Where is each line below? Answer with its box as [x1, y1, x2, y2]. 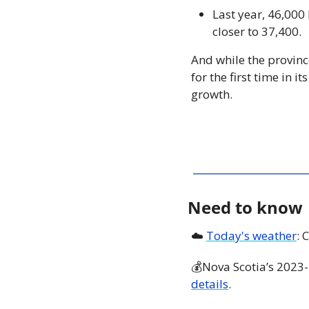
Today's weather [206, 227, 297, 243]
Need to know [188, 195, 303, 219]
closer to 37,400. [212, 23, 304, 39]
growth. [191, 86, 232, 102]
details [191, 275, 228, 292]
